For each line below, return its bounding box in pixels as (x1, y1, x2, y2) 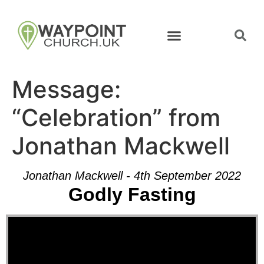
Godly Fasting (68, 184, 196, 205)
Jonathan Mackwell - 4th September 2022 (23, 169, 241, 182)
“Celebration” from (12, 103, 220, 132)
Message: (12, 75, 121, 104)
